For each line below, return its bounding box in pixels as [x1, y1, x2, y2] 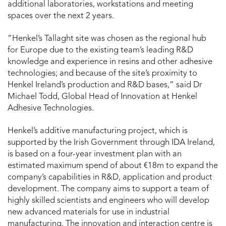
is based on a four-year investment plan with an [8, 150, 182, 159]
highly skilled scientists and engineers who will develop [8, 197, 209, 205]
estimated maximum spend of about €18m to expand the [8, 162, 218, 171]
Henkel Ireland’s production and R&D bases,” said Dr [8, 81, 202, 90]
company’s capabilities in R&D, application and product [8, 174, 212, 182]
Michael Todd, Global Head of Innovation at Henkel [8, 93, 197, 101]
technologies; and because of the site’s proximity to [8, 70, 197, 78]
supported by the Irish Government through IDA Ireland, [8, 139, 215, 147]
